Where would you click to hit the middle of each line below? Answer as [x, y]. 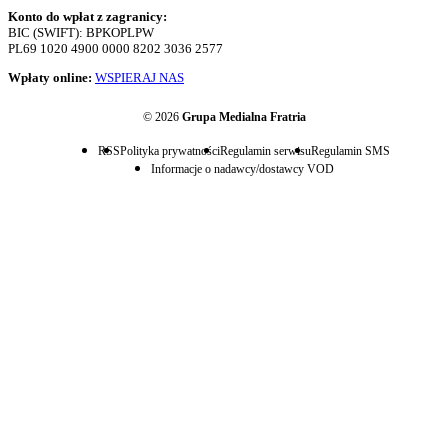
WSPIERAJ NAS [139, 78]
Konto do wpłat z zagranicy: [87, 17]
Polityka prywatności [170, 151]
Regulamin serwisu [265, 151]
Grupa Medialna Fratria [243, 117]
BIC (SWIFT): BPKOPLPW [81, 33]
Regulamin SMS [350, 151]
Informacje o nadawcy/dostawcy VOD [244, 169]
